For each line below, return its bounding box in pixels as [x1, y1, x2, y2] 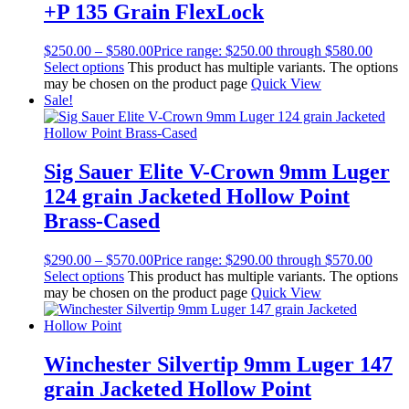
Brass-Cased [44, 209, 160, 234]
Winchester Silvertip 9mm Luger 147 [44, 351, 393, 376]
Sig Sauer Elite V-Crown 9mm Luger [44, 160, 390, 184]
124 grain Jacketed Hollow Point [44, 184, 350, 209]
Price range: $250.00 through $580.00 [153, 43, 372, 59]
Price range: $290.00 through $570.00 [153, 252, 372, 268]
